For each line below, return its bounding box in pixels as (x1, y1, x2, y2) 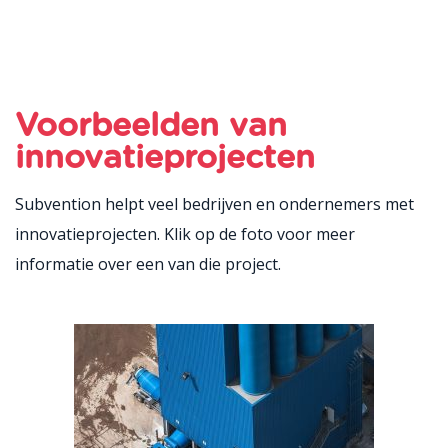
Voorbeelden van (15, 109, 287, 142)
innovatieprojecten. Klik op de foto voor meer (15, 222, 355, 245)
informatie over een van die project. (15, 252, 281, 275)
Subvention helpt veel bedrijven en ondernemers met (15, 192, 414, 215)
